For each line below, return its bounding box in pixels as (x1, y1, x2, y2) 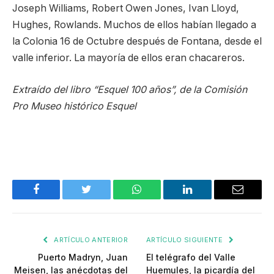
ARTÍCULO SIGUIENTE (146, 235, 225, 244)
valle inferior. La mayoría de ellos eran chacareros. (12, 52, 245, 64)
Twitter (86, 193, 118, 204)
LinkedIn (186, 193, 227, 204)
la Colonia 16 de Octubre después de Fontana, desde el (12, 35, 262, 48)
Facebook (35, 193, 78, 204)
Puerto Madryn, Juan (38, 251, 128, 262)
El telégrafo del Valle (146, 251, 235, 262)
